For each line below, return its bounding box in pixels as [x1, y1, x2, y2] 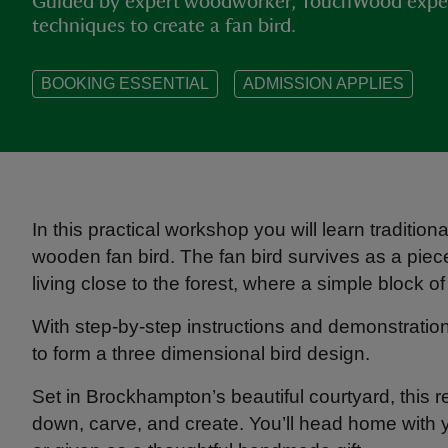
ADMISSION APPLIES [243, 75, 404, 92]
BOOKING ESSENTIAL [41, 75, 209, 92]
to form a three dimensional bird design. [32, 343, 370, 364]
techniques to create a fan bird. [32, 16, 296, 36]
